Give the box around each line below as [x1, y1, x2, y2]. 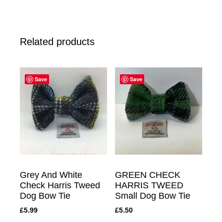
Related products [20, 36, 95, 47]
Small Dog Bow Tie [115, 190, 190, 201]
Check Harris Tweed [20, 180, 100, 190]
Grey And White [20, 169, 82, 180]
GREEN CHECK [115, 169, 180, 180]
